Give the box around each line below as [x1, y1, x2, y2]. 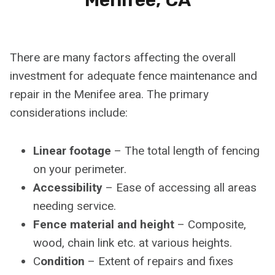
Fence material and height [33, 217, 174, 231]
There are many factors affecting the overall [10, 50, 236, 64]
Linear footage [33, 143, 111, 158]
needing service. [33, 198, 116, 213]
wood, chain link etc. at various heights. [33, 235, 232, 250]
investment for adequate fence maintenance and [10, 68, 257, 83]
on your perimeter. [33, 161, 126, 176]
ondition [41, 254, 85, 268]
